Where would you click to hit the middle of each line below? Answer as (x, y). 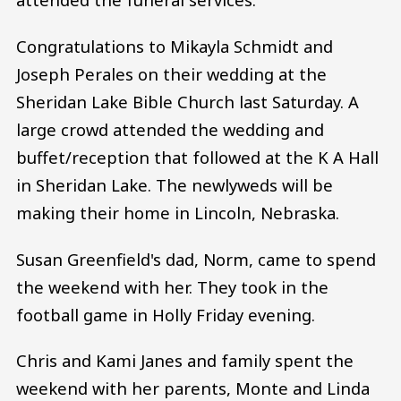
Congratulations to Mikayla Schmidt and (175, 46)
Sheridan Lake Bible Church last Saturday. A (188, 101)
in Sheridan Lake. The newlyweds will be (175, 184)
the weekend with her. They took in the (172, 286)
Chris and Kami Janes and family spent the (185, 361)
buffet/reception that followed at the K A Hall (197, 157)
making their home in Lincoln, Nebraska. (178, 212)
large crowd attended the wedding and (170, 129)
